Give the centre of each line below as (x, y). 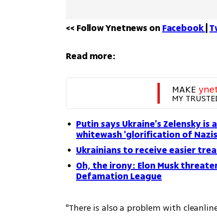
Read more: (91, 56)
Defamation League (119, 176)
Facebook (184, 28)
